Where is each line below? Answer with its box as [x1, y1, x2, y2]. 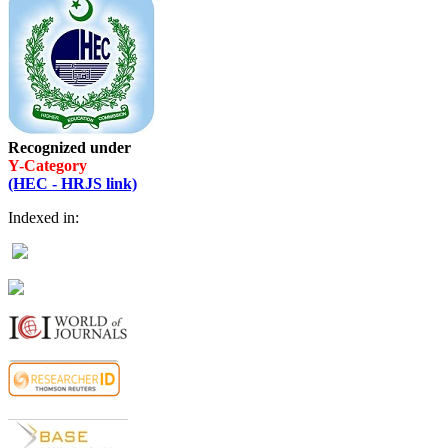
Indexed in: [8, 209, 79, 227]
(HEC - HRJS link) [8, 175, 137, 193]
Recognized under [8, 139, 131, 157]
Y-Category [8, 157, 87, 175]
